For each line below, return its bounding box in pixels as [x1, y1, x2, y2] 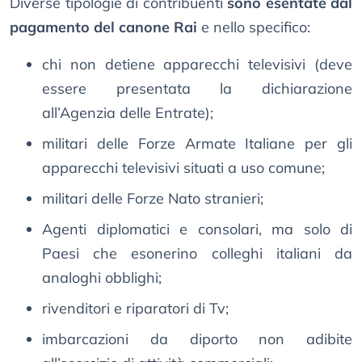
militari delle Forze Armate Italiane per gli [42, 134, 352, 154]
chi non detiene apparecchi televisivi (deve [42, 55, 352, 74]
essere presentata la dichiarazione [42, 79, 352, 99]
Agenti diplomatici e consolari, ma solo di [42, 220, 352, 239]
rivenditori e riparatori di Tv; [42, 299, 229, 318]
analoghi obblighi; [42, 268, 162, 288]
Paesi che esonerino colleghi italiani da [42, 244, 352, 263]
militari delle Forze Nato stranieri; [42, 189, 263, 208]
